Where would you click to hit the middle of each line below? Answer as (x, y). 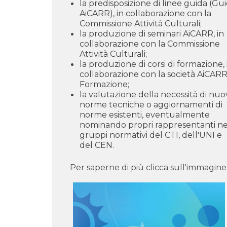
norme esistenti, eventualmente (145, 115)
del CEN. (97, 145)
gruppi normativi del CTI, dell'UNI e (151, 135)
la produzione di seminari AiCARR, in (152, 33)
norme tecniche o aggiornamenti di (151, 104)
